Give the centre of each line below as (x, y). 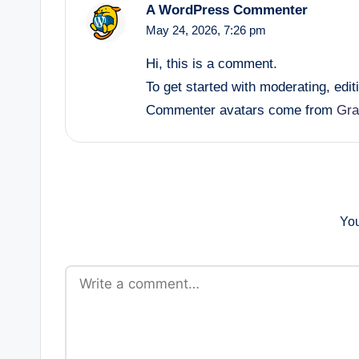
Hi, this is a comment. (212, 64)
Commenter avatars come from (241, 110)
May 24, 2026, (185, 30)
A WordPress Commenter (227, 10)
